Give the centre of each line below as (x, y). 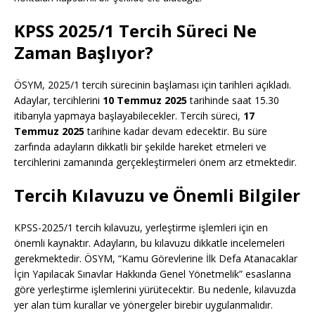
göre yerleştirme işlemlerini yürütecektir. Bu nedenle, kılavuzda (155, 290)
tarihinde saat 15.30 (233, 101)
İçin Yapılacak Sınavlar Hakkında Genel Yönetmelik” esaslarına (153, 274)
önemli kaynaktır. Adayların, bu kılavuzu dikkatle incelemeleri (149, 243)
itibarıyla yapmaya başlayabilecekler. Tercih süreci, (129, 116)
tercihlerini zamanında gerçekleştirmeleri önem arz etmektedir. (155, 162)
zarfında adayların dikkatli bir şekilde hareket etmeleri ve (140, 147)
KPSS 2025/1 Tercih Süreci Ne (135, 31)
